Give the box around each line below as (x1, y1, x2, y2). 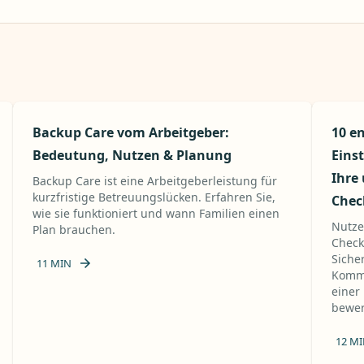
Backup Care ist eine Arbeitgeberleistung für (32, 173, 277, 188)
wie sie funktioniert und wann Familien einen (32, 206, 279, 221)
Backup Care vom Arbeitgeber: (32, 123, 229, 141)
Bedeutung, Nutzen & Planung (32, 146, 232, 164)
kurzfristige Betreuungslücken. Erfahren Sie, (32, 189, 275, 205)
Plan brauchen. (32, 222, 115, 237)
